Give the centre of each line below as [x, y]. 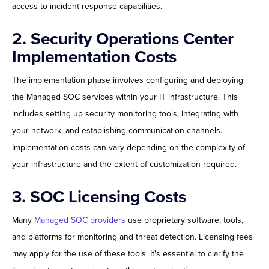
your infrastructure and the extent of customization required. [124, 165]
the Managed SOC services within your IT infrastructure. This [125, 97]
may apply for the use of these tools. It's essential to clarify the [128, 254]
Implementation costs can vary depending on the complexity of [128, 148]
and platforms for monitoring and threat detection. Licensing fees [132, 237]
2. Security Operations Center [123, 39]
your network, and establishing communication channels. [117, 131]
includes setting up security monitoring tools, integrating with [125, 114]
